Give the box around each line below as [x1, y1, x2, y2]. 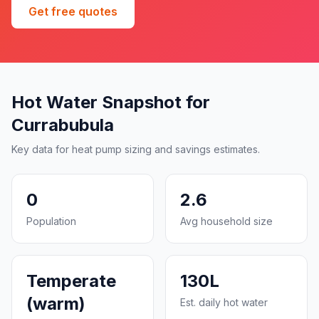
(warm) [26, 293, 85, 314]
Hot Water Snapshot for [11, 92, 210, 113]
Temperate [26, 271, 116, 291]
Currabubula [11, 115, 114, 135]
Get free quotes [28, 4, 117, 19]
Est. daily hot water [180, 296, 268, 308]
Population [26, 215, 76, 227]
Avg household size [180, 215, 273, 227]
